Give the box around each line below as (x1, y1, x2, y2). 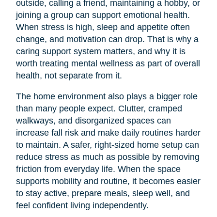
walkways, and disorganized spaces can (15, 115, 171, 125)
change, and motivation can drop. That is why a (15, 34, 199, 44)
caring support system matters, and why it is (15, 46, 186, 56)
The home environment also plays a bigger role (15, 91, 198, 101)
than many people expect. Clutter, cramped (15, 103, 182, 113)
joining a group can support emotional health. (15, 10, 190, 20)
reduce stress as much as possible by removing (15, 152, 200, 162)
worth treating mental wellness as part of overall (15, 58, 200, 68)
